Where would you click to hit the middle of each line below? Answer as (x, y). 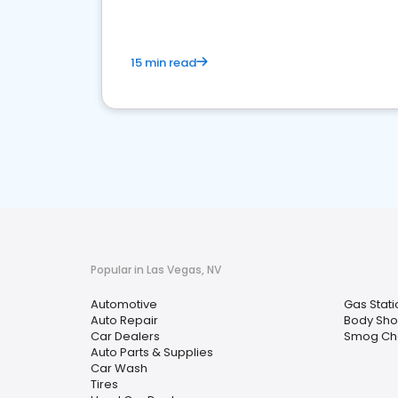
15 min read (163, 63)
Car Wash (119, 368)
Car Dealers (125, 336)
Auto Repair (124, 320)
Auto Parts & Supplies (152, 352)
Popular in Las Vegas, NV (156, 270)
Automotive (124, 304)
